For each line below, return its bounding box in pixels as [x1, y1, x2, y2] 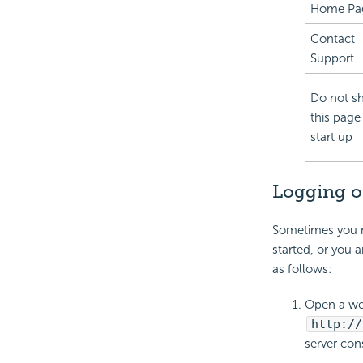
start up [310, 130, 352, 145]
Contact [310, 32, 355, 47]
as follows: [271, 262, 331, 277]
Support [310, 51, 354, 66]
